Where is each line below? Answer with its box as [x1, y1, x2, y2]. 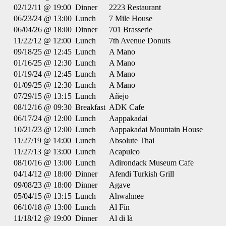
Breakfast [75, 103, 105, 111]
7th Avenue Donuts [109, 36, 171, 45]
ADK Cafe [109, 103, 144, 111]
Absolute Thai [109, 136, 154, 145]
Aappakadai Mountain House [109, 125, 203, 134]
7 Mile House [109, 14, 152, 23]
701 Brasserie [109, 25, 152, 34]
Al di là [109, 214, 133, 222]
